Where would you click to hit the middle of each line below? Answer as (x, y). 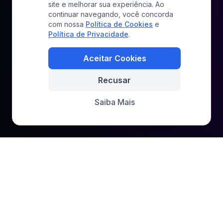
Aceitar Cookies (114, 58)
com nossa (66, 24)
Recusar (114, 80)
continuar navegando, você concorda (111, 14)
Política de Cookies (119, 24)
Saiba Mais (114, 102)
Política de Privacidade (88, 34)
